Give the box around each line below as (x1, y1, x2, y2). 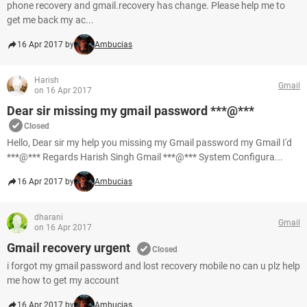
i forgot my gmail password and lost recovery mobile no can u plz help (7, 260, 300, 271)
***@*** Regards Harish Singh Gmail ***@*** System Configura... (7, 151, 283, 162)
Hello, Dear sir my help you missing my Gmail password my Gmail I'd (7, 137, 292, 148)
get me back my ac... (7, 14, 94, 25)
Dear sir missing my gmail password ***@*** (7, 103, 254, 118)
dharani (34, 212, 63, 222)
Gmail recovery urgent (7, 241, 130, 255)
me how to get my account (7, 275, 119, 286)
